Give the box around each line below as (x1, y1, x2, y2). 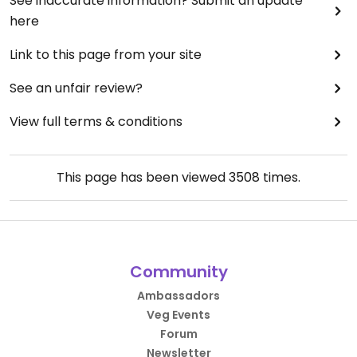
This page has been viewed (57, 168, 229, 186)
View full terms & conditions (10, 112, 182, 131)
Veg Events (147, 307, 210, 323)
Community (129, 261, 228, 283)
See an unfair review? (10, 79, 143, 97)
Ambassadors (137, 288, 220, 304)
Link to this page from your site (10, 45, 202, 64)
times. (260, 168, 300, 186)
